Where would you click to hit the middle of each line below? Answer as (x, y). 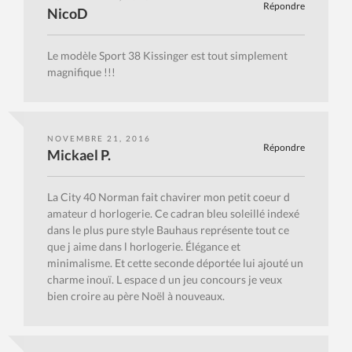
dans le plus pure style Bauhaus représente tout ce (168, 230)
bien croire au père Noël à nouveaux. (136, 296)
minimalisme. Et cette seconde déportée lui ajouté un (175, 263)
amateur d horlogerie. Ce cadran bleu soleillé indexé (173, 214)
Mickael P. (79, 155)
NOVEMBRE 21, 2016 (99, 139)
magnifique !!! (81, 72)
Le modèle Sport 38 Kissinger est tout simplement (167, 56)
